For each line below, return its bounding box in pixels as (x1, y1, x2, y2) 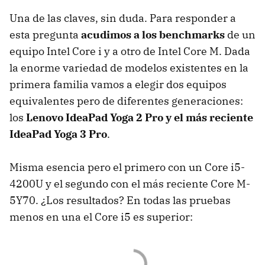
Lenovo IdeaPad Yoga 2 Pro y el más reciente (26, 110, 253, 124)
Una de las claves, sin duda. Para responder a (9, 11, 236, 25)
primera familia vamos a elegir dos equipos (9, 77, 227, 91)
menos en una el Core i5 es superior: (9, 209, 193, 224)
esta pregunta (9, 27, 81, 41)
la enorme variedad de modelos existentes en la (9, 60, 248, 75)
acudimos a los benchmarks (81, 27, 225, 41)
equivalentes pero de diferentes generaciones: (9, 93, 243, 108)
